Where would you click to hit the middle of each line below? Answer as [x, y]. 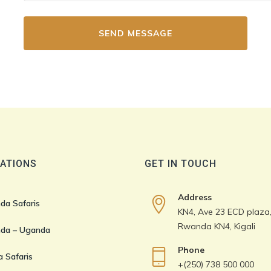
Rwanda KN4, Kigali [217, 226]
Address [195, 197]
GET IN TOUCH [181, 164]
